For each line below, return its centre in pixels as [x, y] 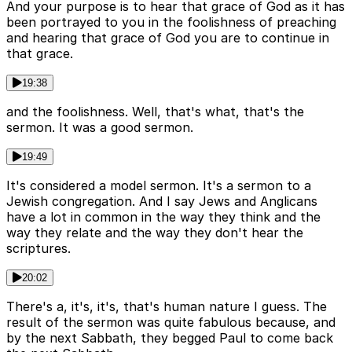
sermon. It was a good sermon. [100, 128]
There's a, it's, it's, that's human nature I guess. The [167, 307]
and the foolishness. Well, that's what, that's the [155, 112]
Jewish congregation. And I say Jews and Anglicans [162, 202]
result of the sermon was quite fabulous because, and [171, 323]
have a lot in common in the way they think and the [163, 217]
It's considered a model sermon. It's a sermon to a [159, 186]
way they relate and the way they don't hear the [155, 233]
